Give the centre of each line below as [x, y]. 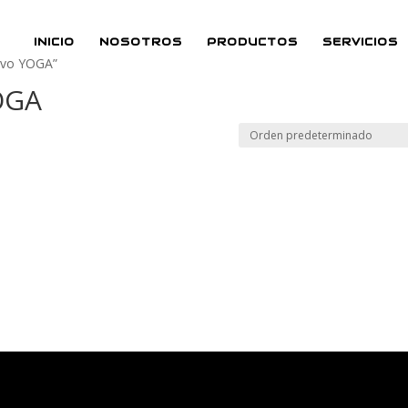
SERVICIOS [360, 41]
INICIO [54, 41]
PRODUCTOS [252, 41]
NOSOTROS [140, 41]
